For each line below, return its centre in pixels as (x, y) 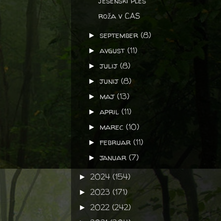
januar (114, 157)
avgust (114, 50)
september (120, 35)
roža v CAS (119, 16)
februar (117, 142)
